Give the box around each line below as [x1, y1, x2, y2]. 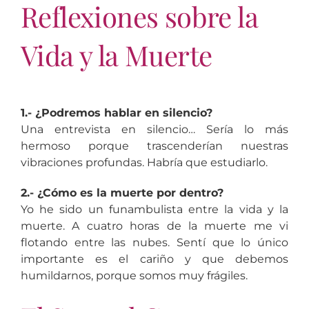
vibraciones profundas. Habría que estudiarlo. [20, 155, 268, 169]
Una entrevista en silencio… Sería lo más [20, 122, 289, 136]
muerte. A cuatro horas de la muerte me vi [20, 219, 289, 232]
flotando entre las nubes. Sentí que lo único [20, 235, 289, 249]
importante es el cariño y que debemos [20, 252, 289, 266]
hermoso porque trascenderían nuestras [20, 139, 289, 152]
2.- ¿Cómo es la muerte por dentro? [20, 186, 223, 199]
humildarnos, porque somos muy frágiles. [20, 268, 248, 282]
